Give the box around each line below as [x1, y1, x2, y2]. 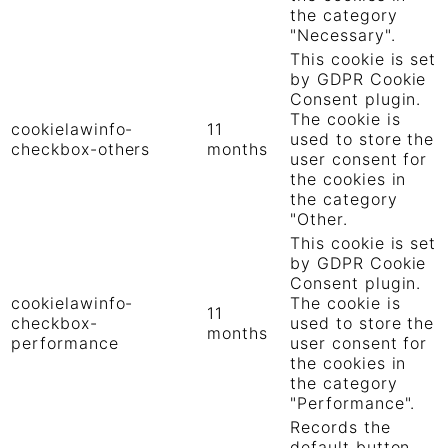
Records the [290, 416, 391, 437]
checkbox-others [11, 138, 151, 159]
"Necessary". [290, 24, 396, 45]
